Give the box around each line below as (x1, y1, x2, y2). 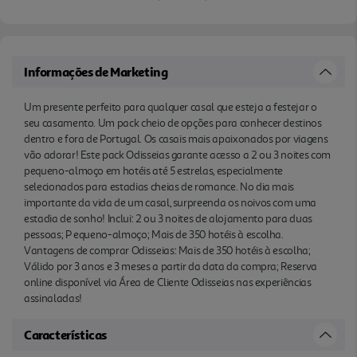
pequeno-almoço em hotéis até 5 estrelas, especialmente (24, 163, 284, 178)
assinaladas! (24, 291, 82, 305)
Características (24, 326, 107, 343)
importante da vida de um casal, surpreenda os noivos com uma (24, 195, 317, 210)
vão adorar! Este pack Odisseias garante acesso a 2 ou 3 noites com (24, 147, 331, 162)
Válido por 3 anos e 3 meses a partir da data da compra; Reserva (24, 259, 317, 273)
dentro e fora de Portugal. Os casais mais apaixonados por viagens (24, 131, 328, 146)
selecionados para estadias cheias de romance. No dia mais (24, 179, 295, 194)
